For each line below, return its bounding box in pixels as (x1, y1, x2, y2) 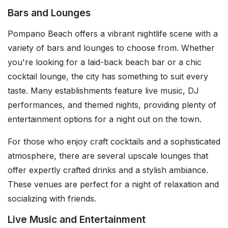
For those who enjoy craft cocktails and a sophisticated (8, 136, 220, 147)
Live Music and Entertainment (8, 213, 146, 226)
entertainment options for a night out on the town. (8, 114, 202, 125)
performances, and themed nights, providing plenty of (8, 100, 216, 110)
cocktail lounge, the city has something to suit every (8, 71, 208, 82)
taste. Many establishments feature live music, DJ (8, 85, 199, 96)
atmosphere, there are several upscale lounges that (8, 151, 208, 161)
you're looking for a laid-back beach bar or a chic (8, 57, 202, 68)
